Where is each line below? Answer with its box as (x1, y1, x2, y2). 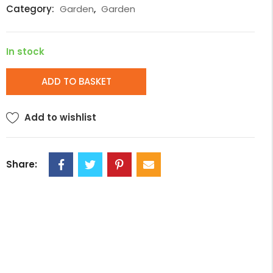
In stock (6, 45, 44, 58)
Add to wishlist (24, 111, 96, 124)
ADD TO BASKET (41, 75, 112, 88)
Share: (6, 158, 37, 171)
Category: (6, 2, 57, 15)
